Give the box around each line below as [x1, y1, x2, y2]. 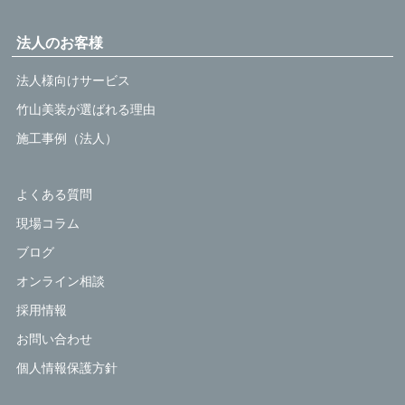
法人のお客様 [16, 34, 104, 51]
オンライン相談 [16, 273, 106, 288]
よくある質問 [16, 186, 93, 202]
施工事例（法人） [16, 130, 118, 146]
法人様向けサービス [16, 72, 131, 88]
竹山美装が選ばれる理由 [16, 101, 156, 117]
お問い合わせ [16, 331, 93, 346]
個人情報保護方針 [16, 360, 118, 375]
